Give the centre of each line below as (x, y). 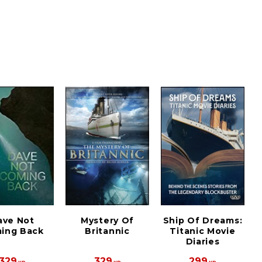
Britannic (107, 231)
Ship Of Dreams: (203, 221)
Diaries (203, 242)
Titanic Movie (203, 231)
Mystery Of (107, 221)
